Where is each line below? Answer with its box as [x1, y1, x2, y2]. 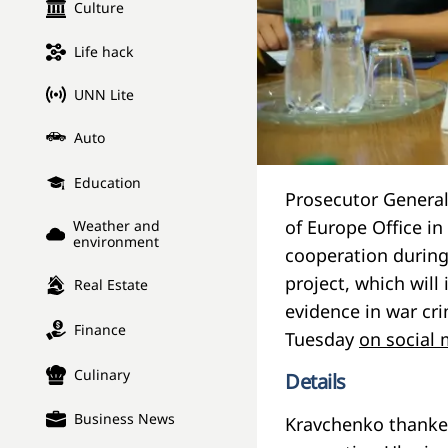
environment [72, 232, 159, 252]
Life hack [74, 42, 133, 62]
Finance [74, 320, 126, 340]
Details [285, 368, 346, 395]
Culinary [74, 365, 130, 385]
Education [74, 173, 141, 193]
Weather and [72, 216, 160, 236]
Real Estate [74, 275, 148, 295]
